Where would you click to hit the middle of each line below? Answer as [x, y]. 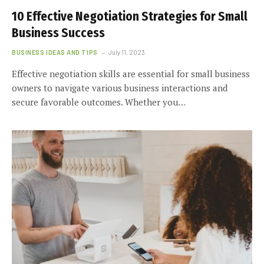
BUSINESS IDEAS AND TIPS [55, 52]
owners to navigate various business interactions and [120, 88]
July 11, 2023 [126, 52]
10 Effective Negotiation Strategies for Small [130, 16]
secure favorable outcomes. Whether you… [99, 102]
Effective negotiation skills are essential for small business [131, 74]
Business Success [58, 33]
